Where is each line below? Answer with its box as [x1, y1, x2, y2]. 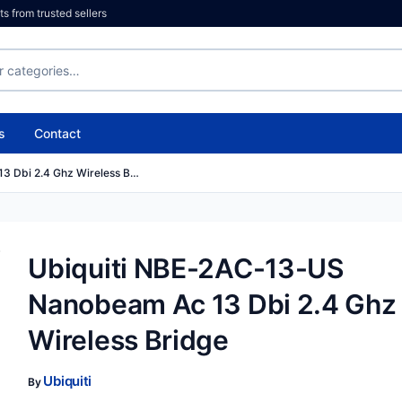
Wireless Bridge [28, 324, 229, 356]
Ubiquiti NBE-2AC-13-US [28, 252, 344, 284]
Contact [34, 126, 81, 141]
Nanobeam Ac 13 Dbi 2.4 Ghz [28, 288, 397, 320]
